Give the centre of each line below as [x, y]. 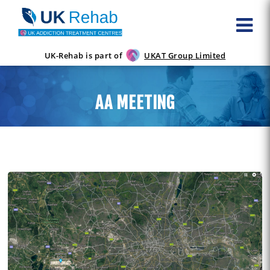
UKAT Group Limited [185, 56]
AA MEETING [135, 103]
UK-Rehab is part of [83, 56]
